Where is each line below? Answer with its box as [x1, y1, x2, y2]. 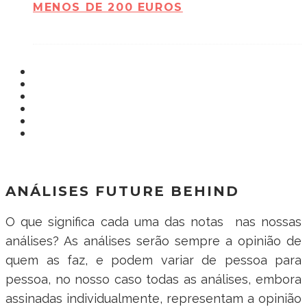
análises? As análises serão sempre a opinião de [5, 233, 302, 248]
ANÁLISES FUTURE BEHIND [5, 182, 239, 199]
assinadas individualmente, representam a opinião [5, 291, 302, 306]
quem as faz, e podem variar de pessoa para [5, 252, 302, 267]
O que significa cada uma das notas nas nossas [5, 214, 302, 229]
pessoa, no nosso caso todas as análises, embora [5, 271, 302, 286]
